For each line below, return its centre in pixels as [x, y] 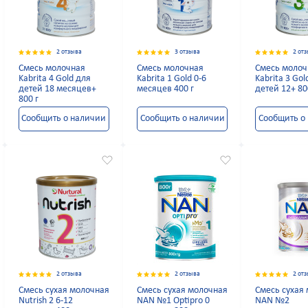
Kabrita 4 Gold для [54, 79]
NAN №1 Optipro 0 [173, 301]
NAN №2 [273, 301]
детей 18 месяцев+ [57, 89]
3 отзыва [187, 52]
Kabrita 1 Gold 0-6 [171, 79]
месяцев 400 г [165, 89]
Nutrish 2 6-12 [45, 301]
